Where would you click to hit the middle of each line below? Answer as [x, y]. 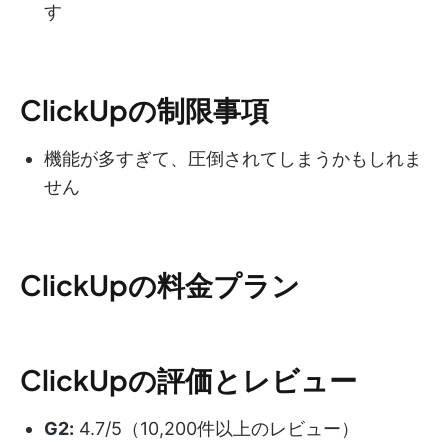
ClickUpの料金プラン [160, 284]
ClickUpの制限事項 [144, 109]
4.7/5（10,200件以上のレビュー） [216, 428]
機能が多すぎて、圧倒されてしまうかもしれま [233, 158]
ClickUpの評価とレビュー [188, 379]
